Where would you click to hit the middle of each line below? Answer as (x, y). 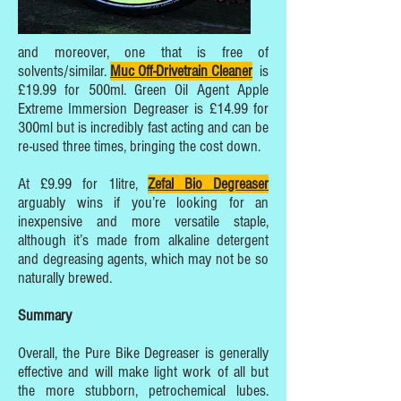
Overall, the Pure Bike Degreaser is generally (143, 353)
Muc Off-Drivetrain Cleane (179, 71)
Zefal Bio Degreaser (209, 184)
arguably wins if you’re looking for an (143, 203)
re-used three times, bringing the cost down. (139, 146)
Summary (45, 316)
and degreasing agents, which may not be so (143, 259)
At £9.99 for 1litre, (83, 184)
